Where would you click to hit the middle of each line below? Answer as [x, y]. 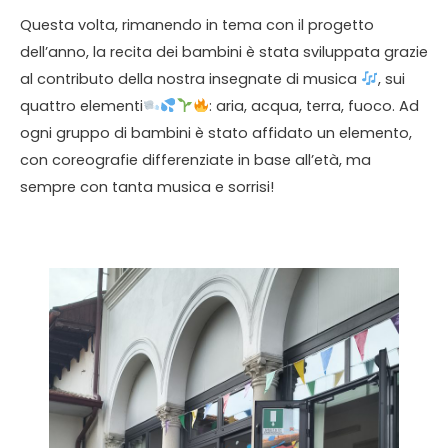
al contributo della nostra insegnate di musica [190, 78]
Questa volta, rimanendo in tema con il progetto [197, 24]
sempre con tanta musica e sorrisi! [147, 186]
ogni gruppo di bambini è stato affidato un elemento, [216, 132]
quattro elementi [81, 105]
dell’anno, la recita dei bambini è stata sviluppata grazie [224, 51]
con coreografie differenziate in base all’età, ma [195, 159]
